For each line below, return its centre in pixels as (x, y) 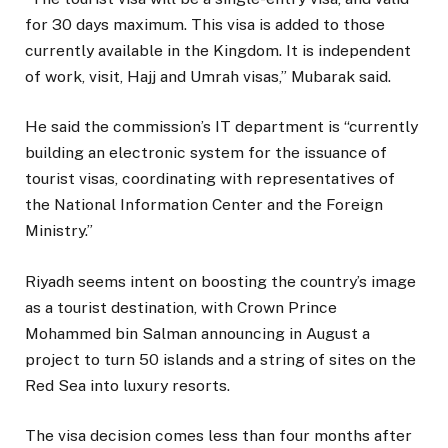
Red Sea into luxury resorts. (127, 385)
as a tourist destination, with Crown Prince (181, 307)
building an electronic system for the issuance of (206, 153)
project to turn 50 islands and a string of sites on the (220, 359)
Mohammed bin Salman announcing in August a (197, 333)
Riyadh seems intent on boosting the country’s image (220, 281)
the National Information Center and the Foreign (204, 205)
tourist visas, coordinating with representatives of (210, 179)
